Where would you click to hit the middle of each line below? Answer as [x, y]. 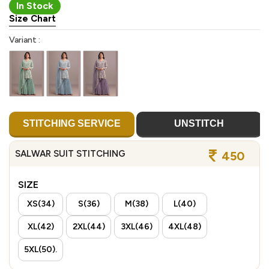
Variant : [25, 40]
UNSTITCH [199, 124]
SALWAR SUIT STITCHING [70, 154]
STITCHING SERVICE [72, 124]
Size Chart [32, 18]
